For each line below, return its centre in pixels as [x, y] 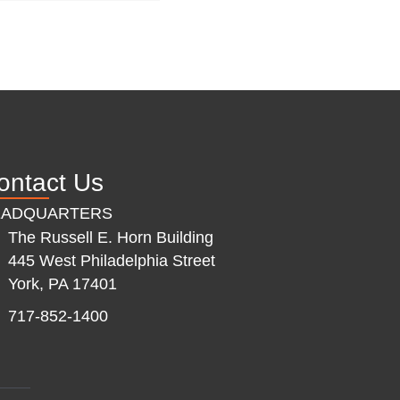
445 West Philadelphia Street [111, 260]
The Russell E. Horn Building [110, 237]
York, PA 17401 [62, 283]
